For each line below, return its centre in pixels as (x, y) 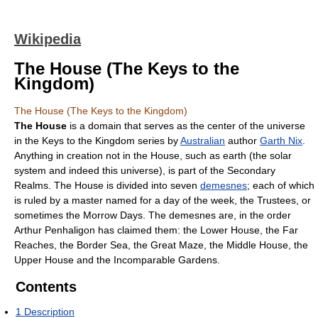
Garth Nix (281, 141)
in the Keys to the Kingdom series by (97, 141)
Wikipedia (48, 39)
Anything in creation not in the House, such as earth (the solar (153, 155)
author (242, 141)
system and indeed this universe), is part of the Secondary (145, 170)
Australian (203, 141)
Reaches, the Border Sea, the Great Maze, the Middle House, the (161, 245)
